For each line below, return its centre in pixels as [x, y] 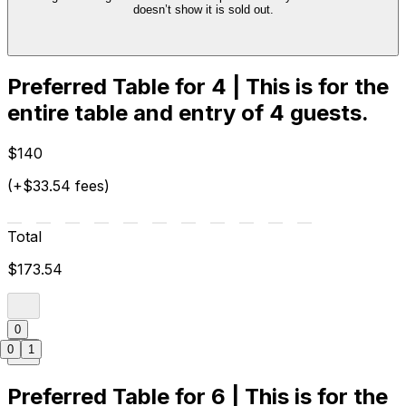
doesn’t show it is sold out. [203, 10]
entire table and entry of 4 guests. [188, 113]
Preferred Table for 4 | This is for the [198, 87]
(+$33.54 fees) [58, 186]
